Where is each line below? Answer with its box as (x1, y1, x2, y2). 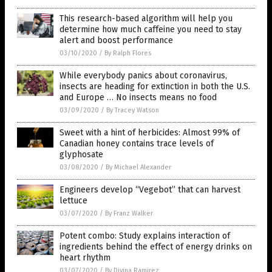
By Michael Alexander (106, 163, 171, 171)
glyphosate (59, 149, 103, 160)
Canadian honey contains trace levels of (59, 138, 214, 149)
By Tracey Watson (106, 106, 159, 114)
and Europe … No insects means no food (59, 92, 217, 103)
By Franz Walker (105, 209, 153, 217)
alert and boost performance (59, 35, 173, 46)
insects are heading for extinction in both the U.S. (59, 81, 250, 92)
